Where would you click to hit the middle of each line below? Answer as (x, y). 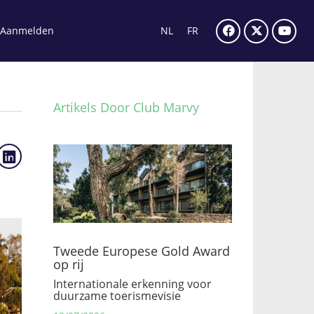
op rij (69, 264)
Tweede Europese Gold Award (142, 251)
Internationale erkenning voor (132, 284)
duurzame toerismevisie (117, 296)
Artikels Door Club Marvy (126, 107)
